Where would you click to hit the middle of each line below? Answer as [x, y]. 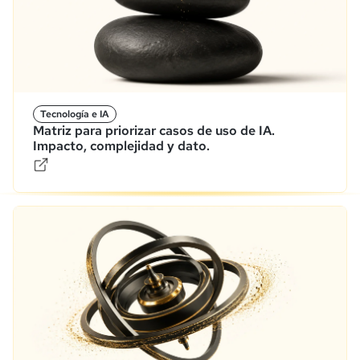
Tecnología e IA [75, 114]
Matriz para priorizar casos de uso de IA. [154, 130]
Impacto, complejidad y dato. [121, 145]
